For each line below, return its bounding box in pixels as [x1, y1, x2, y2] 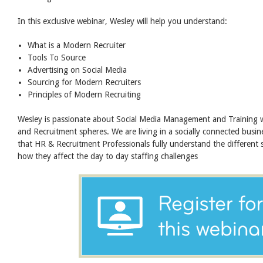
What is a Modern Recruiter [28, 41, 126, 50]
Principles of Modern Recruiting [28, 90, 141, 100]
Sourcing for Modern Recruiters [28, 77, 141, 87]
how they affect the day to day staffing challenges [18, 151, 198, 161]
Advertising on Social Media [28, 65, 127, 75]
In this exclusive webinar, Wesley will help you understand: [18, 16, 227, 26]
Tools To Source [28, 53, 86, 63]
